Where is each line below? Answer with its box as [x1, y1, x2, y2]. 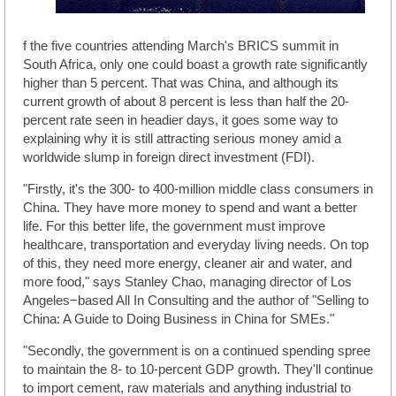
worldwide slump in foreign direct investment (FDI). [23, 149, 315, 164]
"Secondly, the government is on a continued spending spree [23, 343, 370, 358]
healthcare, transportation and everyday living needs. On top [23, 237, 369, 252]
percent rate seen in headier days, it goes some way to [23, 112, 338, 127]
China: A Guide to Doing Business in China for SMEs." [23, 311, 334, 326]
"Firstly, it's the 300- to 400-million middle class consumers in [23, 181, 373, 196]
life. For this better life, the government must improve [23, 218, 325, 233]
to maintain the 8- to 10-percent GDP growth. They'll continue [23, 362, 373, 377]
